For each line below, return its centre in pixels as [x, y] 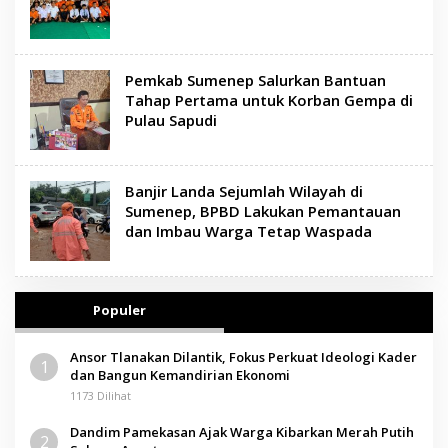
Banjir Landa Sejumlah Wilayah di [244, 190]
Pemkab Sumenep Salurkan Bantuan [255, 79]
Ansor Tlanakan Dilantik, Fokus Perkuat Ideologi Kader [243, 356]
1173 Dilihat [100, 395]
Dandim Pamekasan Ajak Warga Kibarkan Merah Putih [242, 431]
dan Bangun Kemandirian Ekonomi [180, 374]
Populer [119, 309]
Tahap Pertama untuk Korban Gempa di [269, 99]
